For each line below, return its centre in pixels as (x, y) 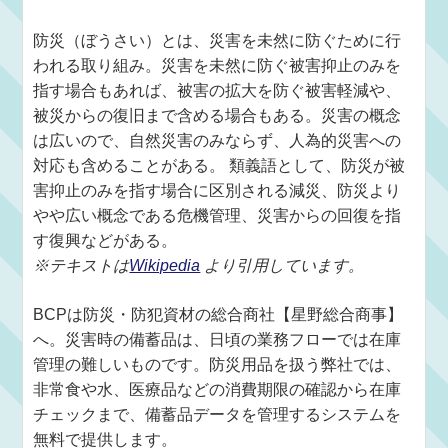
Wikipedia (165, 265)
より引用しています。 (282, 265)
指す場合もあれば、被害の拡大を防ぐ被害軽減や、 (217, 90)
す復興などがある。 (105, 240)
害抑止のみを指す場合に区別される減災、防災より (217, 190)
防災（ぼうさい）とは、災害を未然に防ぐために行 (217, 40)
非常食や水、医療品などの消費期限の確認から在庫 (217, 389)
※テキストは (81, 265)
